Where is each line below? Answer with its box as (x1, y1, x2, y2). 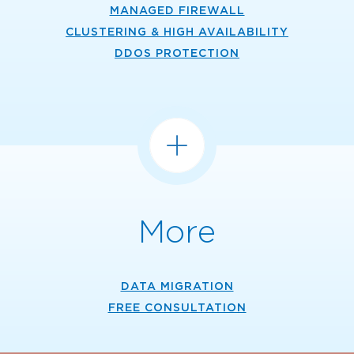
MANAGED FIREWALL (109, 4, 245, 17)
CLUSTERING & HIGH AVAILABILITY (66, 25, 288, 38)
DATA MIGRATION (120, 280, 234, 292)
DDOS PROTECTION (115, 47, 239, 59)
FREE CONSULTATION (107, 301, 247, 314)
